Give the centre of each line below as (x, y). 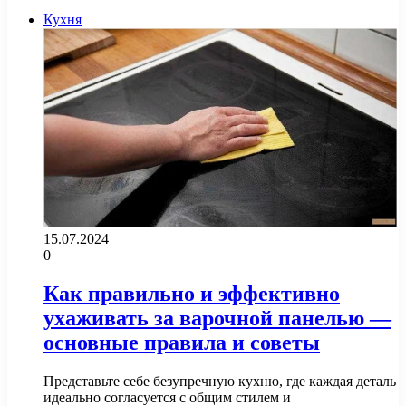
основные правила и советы (182, 342)
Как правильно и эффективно (192, 293)
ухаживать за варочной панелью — (217, 318)
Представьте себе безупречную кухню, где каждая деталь (220, 381)
